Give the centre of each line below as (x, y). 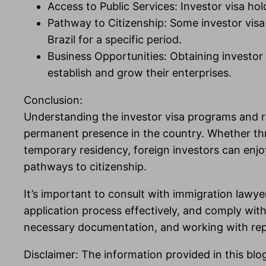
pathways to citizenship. (85, 167)
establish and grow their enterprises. (140, 73)
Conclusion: (53, 100)
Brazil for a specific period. (115, 40)
